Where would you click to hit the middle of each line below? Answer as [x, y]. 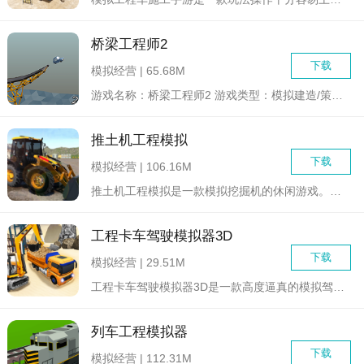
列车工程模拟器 [140, 332]
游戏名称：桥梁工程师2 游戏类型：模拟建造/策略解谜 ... [338, 95]
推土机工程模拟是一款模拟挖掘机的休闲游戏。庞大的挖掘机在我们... [336, 191]
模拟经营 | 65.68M [139, 71]
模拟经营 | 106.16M [142, 167]
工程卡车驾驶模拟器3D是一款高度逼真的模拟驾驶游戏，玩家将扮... [339, 286]
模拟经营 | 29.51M [139, 263]
